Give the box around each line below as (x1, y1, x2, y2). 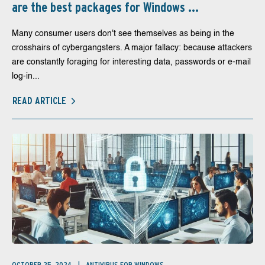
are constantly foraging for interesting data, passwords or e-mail (12, 58, 251, 66)
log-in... (12, 72, 40, 80)
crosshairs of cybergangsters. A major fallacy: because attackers (12, 44, 252, 52)
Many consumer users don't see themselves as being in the (12, 30, 234, 38)
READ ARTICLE (12, 95, 66, 106)
